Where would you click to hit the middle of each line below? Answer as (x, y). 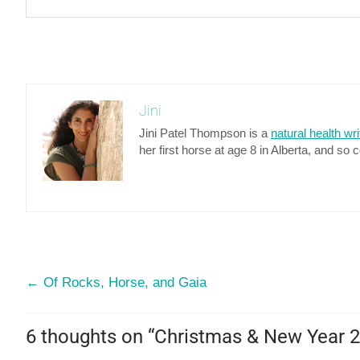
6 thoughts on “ (90, 337)
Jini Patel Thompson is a (205, 133)
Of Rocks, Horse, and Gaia (123, 283)
